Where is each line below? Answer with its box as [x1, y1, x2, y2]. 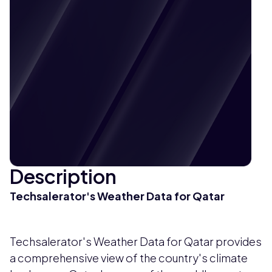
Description [10, 163, 117, 188]
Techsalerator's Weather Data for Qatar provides [10, 234, 262, 248]
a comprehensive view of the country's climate [10, 250, 248, 265]
